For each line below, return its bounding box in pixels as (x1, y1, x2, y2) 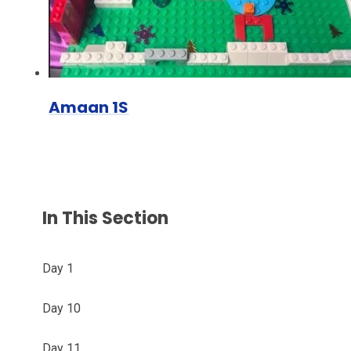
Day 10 (42, 300, 81, 316)
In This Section (42, 205, 169, 230)
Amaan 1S (49, 96, 129, 118)
